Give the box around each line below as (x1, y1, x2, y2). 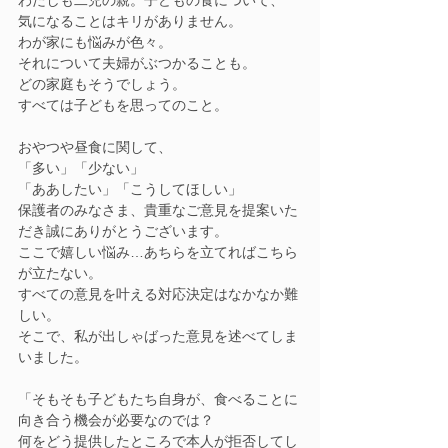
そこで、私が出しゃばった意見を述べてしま (18, 328, 298, 345)
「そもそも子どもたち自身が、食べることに (18, 391, 298, 408)
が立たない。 (18, 265, 102, 282)
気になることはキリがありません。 (18, 13, 242, 30)
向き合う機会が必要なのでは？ (18, 412, 214, 429)
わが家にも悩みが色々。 (18, 34, 172, 51)
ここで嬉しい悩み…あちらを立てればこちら (18, 244, 298, 261)
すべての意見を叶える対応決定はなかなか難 (18, 286, 298, 303)
